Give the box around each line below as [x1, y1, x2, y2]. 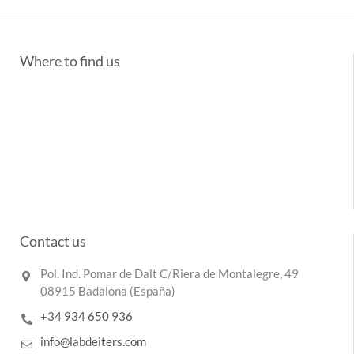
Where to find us [20, 51, 120, 70]
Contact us [20, 232, 86, 250]
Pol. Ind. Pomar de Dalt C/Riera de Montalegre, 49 [40, 266, 299, 281]
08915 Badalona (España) [40, 284, 175, 298]
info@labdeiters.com [40, 334, 146, 348]
